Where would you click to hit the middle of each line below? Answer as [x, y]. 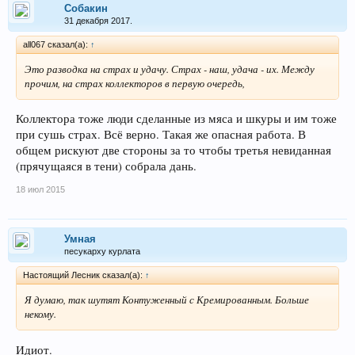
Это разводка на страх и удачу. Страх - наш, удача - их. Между [170, 69]
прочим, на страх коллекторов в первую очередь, [135, 83]
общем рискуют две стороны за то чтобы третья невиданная [174, 151]
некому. [40, 314]
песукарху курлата [102, 252]
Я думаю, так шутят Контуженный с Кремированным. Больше [167, 300]
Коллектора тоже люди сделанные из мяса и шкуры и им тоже [176, 119]
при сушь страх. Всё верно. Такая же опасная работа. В [161, 135]
